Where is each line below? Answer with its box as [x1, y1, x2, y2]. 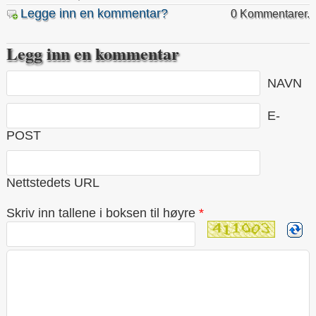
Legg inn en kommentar [6, 40, 179, 66]
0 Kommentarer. [231, 6, 310, 20]
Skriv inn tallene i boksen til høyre [6, 205, 195, 220]
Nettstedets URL [6, 175, 99, 190]
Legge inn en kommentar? [20, 6, 168, 20]
